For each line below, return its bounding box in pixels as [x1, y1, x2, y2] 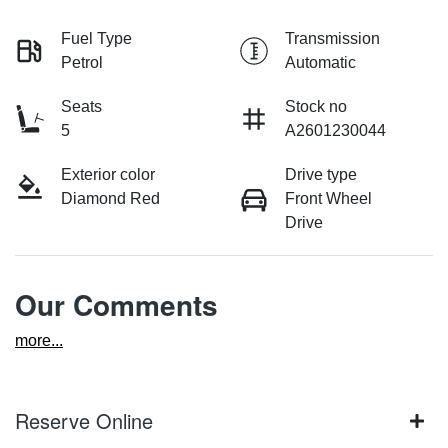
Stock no [285, 98, 347, 116]
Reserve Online [15, 406, 153, 436]
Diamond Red [61, 190, 160, 208]
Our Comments [15, 284, 218, 326]
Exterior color [61, 166, 155, 184]
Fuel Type [61, 30, 132, 48]
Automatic [285, 54, 356, 72]
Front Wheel [285, 190, 372, 208]
